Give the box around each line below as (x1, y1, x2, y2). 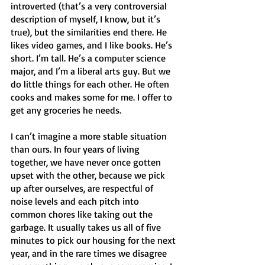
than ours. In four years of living (11, 143, 142, 155)
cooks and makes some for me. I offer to (11, 91, 174, 103)
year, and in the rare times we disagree (11, 247, 169, 259)
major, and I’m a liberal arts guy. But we (11, 65, 173, 77)
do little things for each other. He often (11, 78, 172, 90)
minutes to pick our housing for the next (11, 234, 178, 246)
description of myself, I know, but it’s (11, 13, 163, 25)
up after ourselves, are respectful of (11, 182, 156, 194)
